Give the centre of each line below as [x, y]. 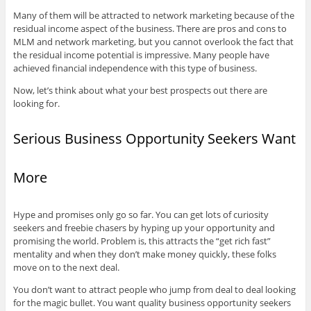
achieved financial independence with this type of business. [135, 68]
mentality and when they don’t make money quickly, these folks [144, 254]
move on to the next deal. [66, 268]
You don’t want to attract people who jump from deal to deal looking [154, 290]
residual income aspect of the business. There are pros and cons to [150, 29]
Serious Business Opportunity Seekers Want [154, 139]
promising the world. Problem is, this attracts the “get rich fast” [142, 241]
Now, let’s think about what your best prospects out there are [140, 91]
